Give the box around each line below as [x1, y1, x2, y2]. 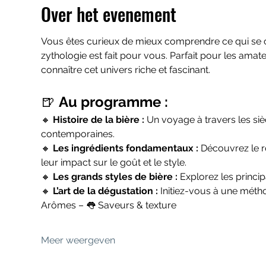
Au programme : [58, 93, 168, 110]
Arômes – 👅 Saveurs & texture [40, 199, 176, 211]
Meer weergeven [40, 235, 115, 246]
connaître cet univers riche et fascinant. [40, 64, 210, 75]
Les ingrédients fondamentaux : [52, 142, 201, 154]
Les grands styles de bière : [52, 171, 180, 182]
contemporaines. [40, 128, 115, 140]
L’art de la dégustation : [52, 185, 160, 197]
